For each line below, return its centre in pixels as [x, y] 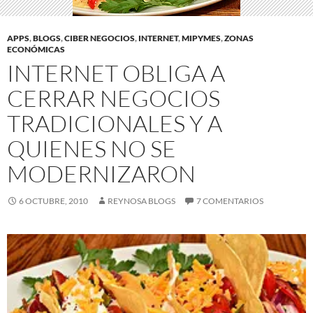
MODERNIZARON [101, 174]
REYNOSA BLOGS [141, 201]
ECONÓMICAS [36, 50]
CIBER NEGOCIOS [100, 38]
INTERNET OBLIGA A [116, 73]
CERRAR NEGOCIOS [114, 99]
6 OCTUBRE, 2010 [53, 201]
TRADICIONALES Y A [115, 124]
